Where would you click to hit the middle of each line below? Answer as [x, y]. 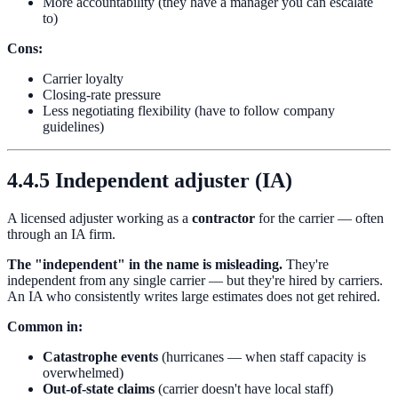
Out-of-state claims [99, 388]
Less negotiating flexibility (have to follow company [189, 110]
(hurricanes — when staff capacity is [262, 356]
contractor [223, 218]
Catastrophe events [100, 356]
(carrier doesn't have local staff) [244, 388]
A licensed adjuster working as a [99, 218]
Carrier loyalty [83, 78]
